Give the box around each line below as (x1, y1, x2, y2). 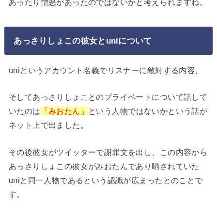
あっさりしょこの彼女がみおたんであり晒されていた (8, 161, 200, 170)
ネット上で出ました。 (8, 121, 89, 130)
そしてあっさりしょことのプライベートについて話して (8, 93, 208, 102)
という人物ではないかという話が (88, 107, 208, 116)
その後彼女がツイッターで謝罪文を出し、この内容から (8, 147, 208, 156)
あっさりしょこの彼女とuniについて (14, 36, 152, 46)
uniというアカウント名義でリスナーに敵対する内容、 (8, 65, 203, 75)
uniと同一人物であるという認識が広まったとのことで (8, 175, 203, 185)
